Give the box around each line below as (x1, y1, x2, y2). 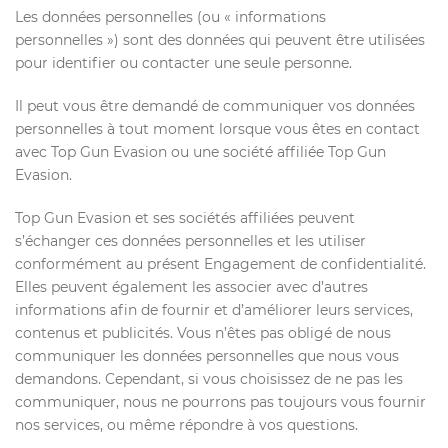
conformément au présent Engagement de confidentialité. (15, 255, 426, 273)
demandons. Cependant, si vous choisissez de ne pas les (15, 370, 403, 388)
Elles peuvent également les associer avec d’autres (15, 278, 368, 296)
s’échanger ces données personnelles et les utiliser (15, 232, 366, 250)
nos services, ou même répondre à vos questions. (15, 416, 358, 434)
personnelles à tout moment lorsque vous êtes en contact (15, 120, 420, 138)
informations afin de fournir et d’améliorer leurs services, (15, 301, 413, 319)
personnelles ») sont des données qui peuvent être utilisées (15, 31, 425, 49)
